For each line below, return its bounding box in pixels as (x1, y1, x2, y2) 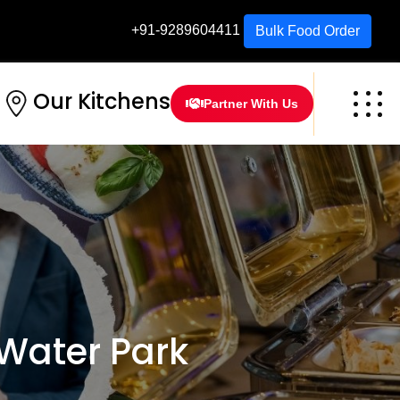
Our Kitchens (33, 87, 171, 117)
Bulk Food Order (255, 23, 360, 38)
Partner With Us (204, 96, 298, 112)
